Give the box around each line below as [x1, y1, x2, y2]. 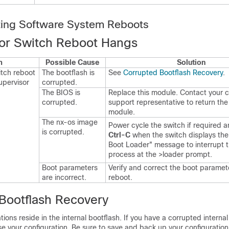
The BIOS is [42, 88, 80, 97]
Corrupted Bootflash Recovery [123, 68, 223, 77]
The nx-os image [42, 118, 98, 126]
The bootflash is [42, 68, 95, 77]
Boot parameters [42, 164, 98, 172]
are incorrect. [42, 173, 86, 181]
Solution [177, 58, 205, 66]
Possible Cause [45, 58, 99, 66]
